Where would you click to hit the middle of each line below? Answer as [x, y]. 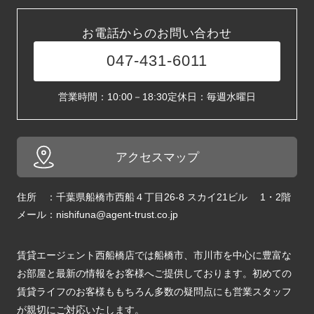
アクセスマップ [157, 157]
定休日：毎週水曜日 [211, 96]
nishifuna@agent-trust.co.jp [117, 215]
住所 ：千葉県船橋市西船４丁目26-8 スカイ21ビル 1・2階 [153, 197]
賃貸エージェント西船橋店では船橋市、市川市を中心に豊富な [154, 255]
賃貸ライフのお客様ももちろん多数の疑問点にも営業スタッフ [154, 291]
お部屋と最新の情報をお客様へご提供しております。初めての [154, 273]
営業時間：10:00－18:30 [112, 96]
